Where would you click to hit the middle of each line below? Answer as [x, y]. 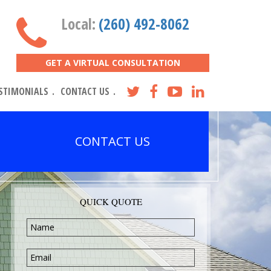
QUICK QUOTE [111, 201]
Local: [78, 24]
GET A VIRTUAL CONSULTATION [113, 63]
